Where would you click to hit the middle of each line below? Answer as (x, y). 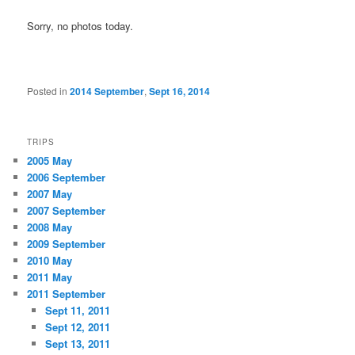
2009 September (67, 244)
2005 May (50, 161)
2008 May (50, 227)
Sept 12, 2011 (77, 327)
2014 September (107, 91)
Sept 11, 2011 (77, 311)
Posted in (48, 90)
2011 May (50, 277)
